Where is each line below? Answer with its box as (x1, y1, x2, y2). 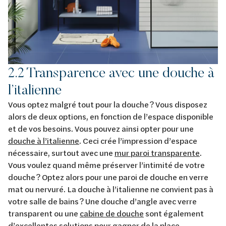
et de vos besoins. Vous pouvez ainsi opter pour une (8, 123, 194, 134)
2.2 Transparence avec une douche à (8, 63, 214, 81)
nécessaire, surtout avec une (8, 147, 115, 158)
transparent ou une (8, 207, 80, 218)
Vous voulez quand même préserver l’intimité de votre (8, 159, 205, 170)
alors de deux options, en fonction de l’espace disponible (8, 110, 213, 122)
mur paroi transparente (115, 147, 200, 158)
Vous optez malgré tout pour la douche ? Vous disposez (8, 98, 207, 109)
